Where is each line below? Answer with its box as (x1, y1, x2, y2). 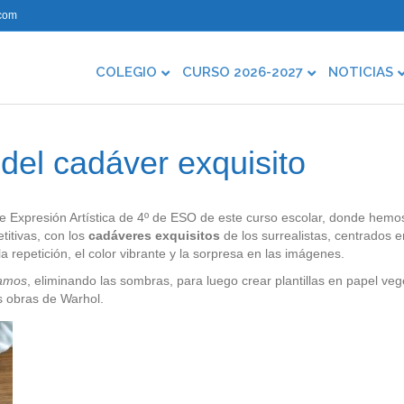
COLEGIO (96, 64, 157, 80)
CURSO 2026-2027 (182, 64, 303, 80)
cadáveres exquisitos (88, 228, 220, 243)
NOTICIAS (328, 64, 393, 80)
